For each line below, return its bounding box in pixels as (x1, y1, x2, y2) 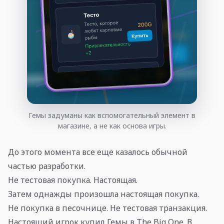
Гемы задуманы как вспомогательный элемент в (28, 110, 195, 120)
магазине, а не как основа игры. (57, 120, 166, 130)
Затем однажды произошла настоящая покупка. (8, 188, 199, 199)
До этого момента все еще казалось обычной (8, 146, 187, 157)
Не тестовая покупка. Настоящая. (8, 174, 137, 185)
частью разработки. (8, 160, 85, 171)
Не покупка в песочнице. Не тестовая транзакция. (8, 202, 207, 213)
